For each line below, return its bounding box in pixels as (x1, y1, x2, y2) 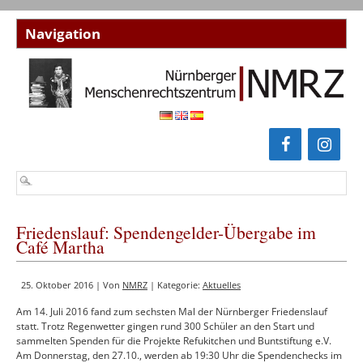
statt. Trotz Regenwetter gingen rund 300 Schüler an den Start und (16, 319, 314, 334)
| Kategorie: (147, 279, 203, 292)
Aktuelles (203, 279, 241, 292)
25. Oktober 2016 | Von (21, 279, 122, 292)
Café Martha (16, 235, 105, 259)
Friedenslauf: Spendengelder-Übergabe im (16, 220, 316, 245)
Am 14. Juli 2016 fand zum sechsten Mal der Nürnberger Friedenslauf (16, 305, 327, 319)
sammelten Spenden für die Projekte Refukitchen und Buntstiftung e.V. (16, 334, 331, 348)
